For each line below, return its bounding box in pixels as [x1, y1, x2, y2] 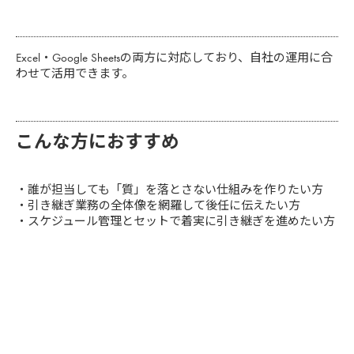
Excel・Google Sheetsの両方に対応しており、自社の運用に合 [16, 49, 333, 66]
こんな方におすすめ [16, 130, 179, 153]
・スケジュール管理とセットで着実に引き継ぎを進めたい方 [16, 213, 335, 229]
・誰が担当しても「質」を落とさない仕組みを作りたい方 [16, 181, 323, 198]
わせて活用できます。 [16, 65, 134, 81]
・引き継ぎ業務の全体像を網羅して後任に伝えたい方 [16, 197, 300, 213]
